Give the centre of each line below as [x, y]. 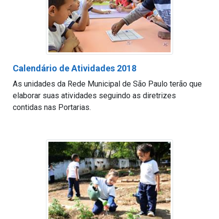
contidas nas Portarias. [52, 107]
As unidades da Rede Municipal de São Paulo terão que [107, 84]
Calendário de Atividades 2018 [74, 68]
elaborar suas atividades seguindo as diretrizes [94, 96]
